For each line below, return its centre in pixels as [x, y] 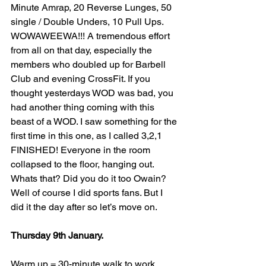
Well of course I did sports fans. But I [88, 193]
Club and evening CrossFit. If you [82, 79]
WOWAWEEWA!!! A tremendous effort [91, 36]
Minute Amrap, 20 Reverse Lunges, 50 [92, 8]
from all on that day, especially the [83, 50]
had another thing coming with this [84, 107]
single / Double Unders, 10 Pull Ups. [88, 22]
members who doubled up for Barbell [89, 65]
